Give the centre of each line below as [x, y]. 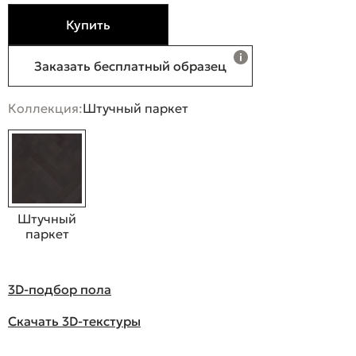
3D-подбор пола [60, 290]
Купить [88, 25]
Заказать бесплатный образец [130, 66]
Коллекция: [45, 108]
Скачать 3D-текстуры [74, 321]
